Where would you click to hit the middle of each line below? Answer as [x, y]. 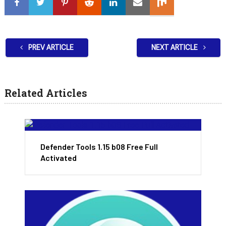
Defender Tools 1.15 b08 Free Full [99, 146]
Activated [59, 157]
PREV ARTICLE [50, 47]
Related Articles [46, 93]
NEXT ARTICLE [176, 47]
